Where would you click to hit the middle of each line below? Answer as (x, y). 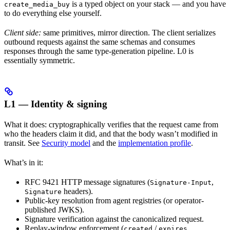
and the (104, 143)
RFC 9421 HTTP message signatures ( (87, 182)
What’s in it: (24, 162)
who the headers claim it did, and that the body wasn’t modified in (111, 134)
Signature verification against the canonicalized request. (114, 219)
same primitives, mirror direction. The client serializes (128, 33)
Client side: (23, 33)
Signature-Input (181, 183)
